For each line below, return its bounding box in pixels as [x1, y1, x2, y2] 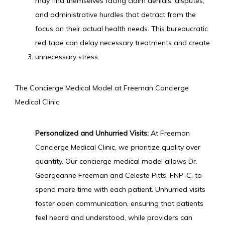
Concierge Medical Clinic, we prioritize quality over [35, 143, 200, 152]
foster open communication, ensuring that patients [35, 199, 203, 208]
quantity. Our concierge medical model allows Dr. [35, 157, 197, 166]
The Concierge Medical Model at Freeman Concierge [15, 83, 189, 92]
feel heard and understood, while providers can [35, 213, 192, 222]
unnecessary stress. [35, 52, 99, 61]
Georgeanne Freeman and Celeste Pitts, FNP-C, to [35, 171, 202, 180]
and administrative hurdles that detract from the [35, 10, 196, 19]
